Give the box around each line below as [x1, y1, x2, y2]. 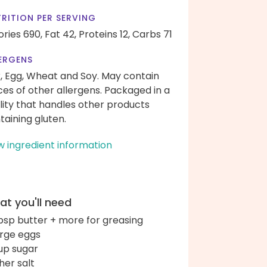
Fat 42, [45, 27, 76, 41]
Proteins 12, [79, 27, 130, 41]
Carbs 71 [132, 27, 172, 41]
